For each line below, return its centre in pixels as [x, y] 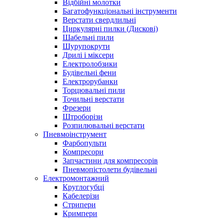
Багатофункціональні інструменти [120, 11]
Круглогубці [83, 187]
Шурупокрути [86, 46]
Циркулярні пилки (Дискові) [110, 29]
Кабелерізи [81, 196]
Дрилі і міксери [88, 55]
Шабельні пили [88, 37]
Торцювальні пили [94, 90]
